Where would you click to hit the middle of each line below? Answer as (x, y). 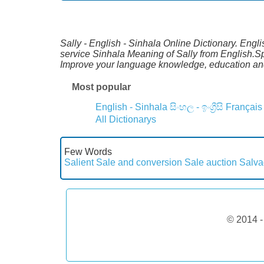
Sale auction (211, 162)
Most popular (101, 87)
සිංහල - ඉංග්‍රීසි (197, 107)
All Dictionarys (126, 119)
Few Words (88, 151)
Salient (79, 162)
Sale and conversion (139, 162)
